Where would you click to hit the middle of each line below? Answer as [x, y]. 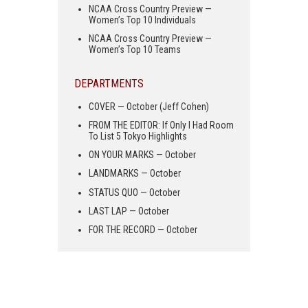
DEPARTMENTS [109, 83]
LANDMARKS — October [135, 174]
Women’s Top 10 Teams [135, 49]
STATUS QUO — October [134, 192]
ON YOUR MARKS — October [142, 155]
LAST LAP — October [129, 211]
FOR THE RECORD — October [143, 229]
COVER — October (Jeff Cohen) [149, 106]
